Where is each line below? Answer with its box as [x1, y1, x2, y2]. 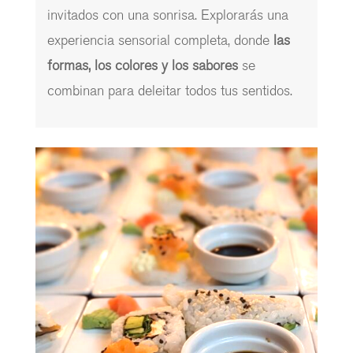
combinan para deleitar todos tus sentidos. [46, 82, 292, 99]
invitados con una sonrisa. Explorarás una [46, 6, 288, 24]
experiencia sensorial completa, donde [46, 32, 269, 49]
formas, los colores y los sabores [46, 57, 238, 74]
